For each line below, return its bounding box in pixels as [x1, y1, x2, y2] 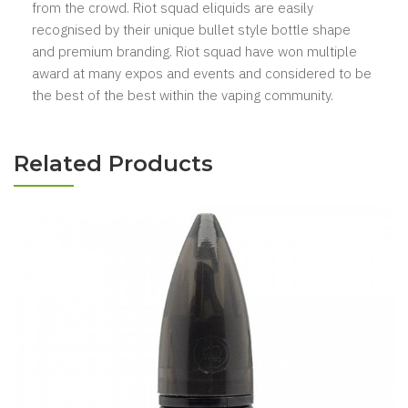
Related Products [14, 150, 213, 177]
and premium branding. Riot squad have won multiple [32, 43, 357, 60]
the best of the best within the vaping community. [32, 87, 333, 104]
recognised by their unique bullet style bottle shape [32, 21, 351, 38]
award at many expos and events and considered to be [32, 65, 372, 82]
